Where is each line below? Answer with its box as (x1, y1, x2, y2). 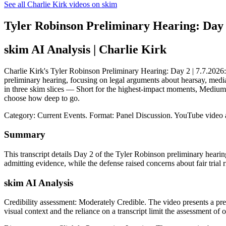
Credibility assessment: (4, 198, 79, 207)
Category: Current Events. (4, 110, 89, 120)
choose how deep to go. (4, 93, 80, 102)
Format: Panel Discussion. (89, 110, 174, 120)
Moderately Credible (79, 198, 144, 207)
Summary (4, 129, 45, 140)
